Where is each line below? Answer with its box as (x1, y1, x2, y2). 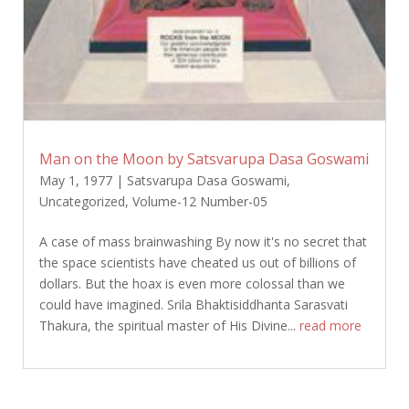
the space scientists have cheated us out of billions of (38, 254, 356, 272)
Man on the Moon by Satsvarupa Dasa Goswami (38, 149, 369, 170)
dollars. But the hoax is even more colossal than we (38, 275, 345, 293)
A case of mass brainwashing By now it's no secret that (38, 233, 367, 251)
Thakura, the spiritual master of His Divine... (38, 317, 299, 335)
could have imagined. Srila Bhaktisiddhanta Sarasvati (38, 296, 348, 314)
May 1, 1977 (38, 172, 112, 190)
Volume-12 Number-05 (131, 193, 267, 211)
